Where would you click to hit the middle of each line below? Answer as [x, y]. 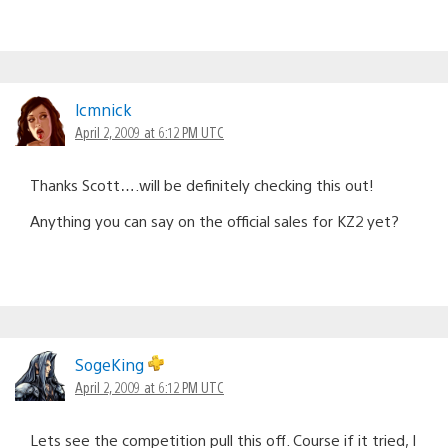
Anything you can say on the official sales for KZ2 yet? [214, 220]
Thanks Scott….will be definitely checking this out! [202, 184]
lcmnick [103, 109]
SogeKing [111, 364]
